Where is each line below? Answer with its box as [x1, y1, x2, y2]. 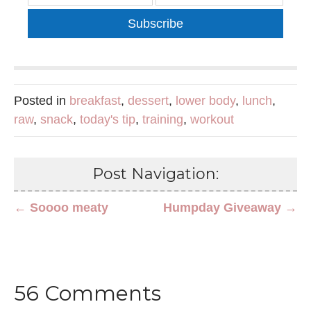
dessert [128, 94, 169, 108]
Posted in [14, 94, 69, 108]
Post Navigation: [92, 165, 219, 184]
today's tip [80, 112, 135, 127]
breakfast [69, 94, 121, 108]
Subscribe [128, 16, 183, 31]
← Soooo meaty [14, 201, 108, 215]
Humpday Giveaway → [163, 201, 297, 215]
